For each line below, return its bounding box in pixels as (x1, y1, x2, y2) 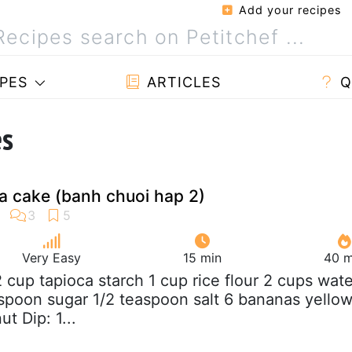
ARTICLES (141, 74, 221, 90)
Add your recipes (235, 3, 342, 16)
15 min (183, 249, 222, 266)
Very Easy (22, 249, 81, 266)
